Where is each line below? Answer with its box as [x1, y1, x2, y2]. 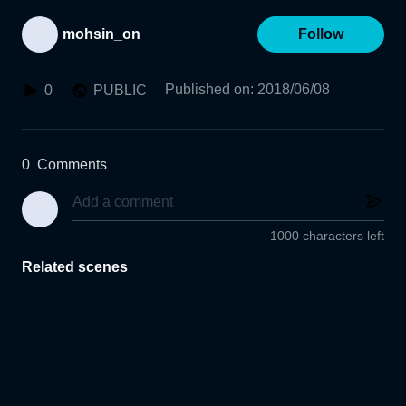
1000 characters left [270, 228, 384, 244]
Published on [165, 82, 250, 97]
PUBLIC [93, 82, 147, 98]
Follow [298, 26, 343, 42]
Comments [37, 157, 107, 172]
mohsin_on [63, 26, 140, 42]
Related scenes [22, 259, 128, 275]
